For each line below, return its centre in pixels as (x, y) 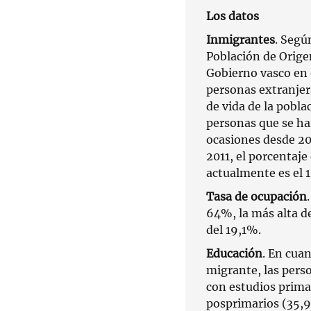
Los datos (233, 16)
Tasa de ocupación (257, 196)
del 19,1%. (235, 229)
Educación (234, 253)
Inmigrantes (241, 39)
